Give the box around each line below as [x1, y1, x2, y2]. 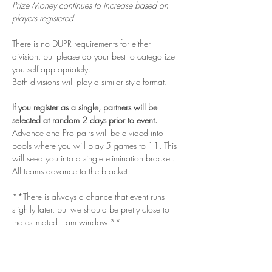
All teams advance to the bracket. [12, 165, 132, 177]
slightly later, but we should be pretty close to [12, 203, 172, 216]
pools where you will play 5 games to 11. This [12, 140, 179, 152]
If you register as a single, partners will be [12, 101, 160, 114]
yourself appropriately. [12, 63, 93, 75]
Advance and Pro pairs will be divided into [12, 127, 166, 139]
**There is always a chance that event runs [12, 191, 167, 203]
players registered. [12, 12, 76, 24]
